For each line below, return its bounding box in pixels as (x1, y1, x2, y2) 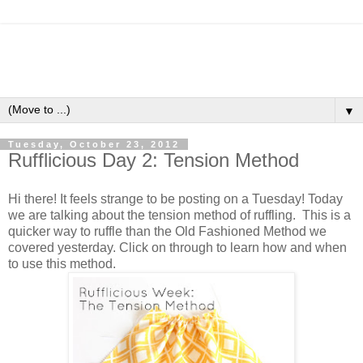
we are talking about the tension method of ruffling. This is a (8, 207, 351, 222)
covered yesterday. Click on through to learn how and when (8, 240, 347, 254)
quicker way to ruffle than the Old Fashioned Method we (8, 224, 327, 238)
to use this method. (8, 256, 116, 271)
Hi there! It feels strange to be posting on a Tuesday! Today (8, 191, 343, 206)
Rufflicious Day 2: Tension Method (8, 149, 299, 171)
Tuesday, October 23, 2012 (8, 139, 180, 149)
